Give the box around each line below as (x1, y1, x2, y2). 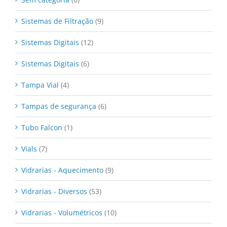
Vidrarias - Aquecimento (21, 165, 103, 175)
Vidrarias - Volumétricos (21, 208, 102, 218)
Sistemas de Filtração (21, 16, 93, 26)
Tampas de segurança (21, 101, 96, 111)
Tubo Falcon (21, 123, 62, 133)
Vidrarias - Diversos (21, 186, 87, 197)
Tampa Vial (21, 80, 59, 90)
